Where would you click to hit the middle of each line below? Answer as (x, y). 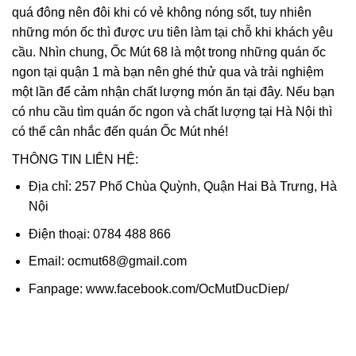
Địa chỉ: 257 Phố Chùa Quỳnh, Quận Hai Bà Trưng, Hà (182, 187)
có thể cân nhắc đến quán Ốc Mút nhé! (120, 132)
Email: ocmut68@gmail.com (107, 261)
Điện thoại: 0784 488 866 (99, 234)
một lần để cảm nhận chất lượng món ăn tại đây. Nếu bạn (173, 92)
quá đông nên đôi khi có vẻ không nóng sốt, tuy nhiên (162, 13)
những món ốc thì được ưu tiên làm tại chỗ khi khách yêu (172, 33)
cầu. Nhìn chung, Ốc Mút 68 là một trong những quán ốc (169, 52)
